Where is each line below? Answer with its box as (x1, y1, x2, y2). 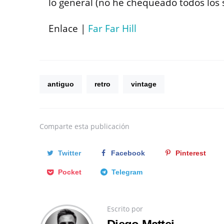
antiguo (47, 80, 74, 88)
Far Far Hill (88, 22, 136, 35)
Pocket (57, 168, 81, 176)
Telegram (111, 168, 143, 176)
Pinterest (175, 149, 206, 157)
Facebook (111, 149, 145, 157)
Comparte (39, 121, 72, 131)
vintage (131, 80, 156, 88)
